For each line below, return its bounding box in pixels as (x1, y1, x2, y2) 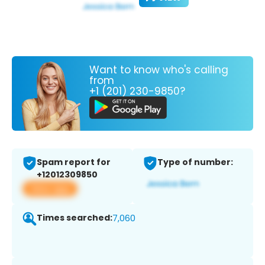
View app (30, 182, 70, 195)
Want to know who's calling (89, 62, 228, 77)
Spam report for (37, 156, 111, 169)
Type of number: (157, 156, 233, 169)
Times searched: (37, 212, 112, 224)
